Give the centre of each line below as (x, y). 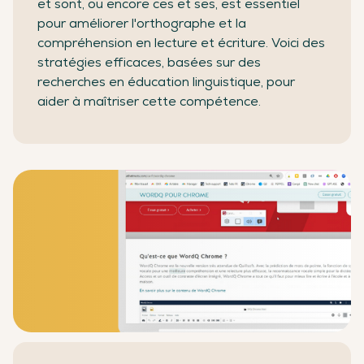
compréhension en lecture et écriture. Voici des (181, 43)
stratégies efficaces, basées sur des (149, 63)
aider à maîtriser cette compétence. (149, 102)
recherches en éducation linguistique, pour (166, 82)
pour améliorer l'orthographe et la (142, 24)
